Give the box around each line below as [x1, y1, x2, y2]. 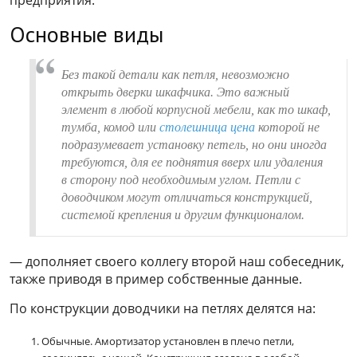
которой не [255, 120, 320, 134]
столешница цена [159, 120, 255, 134]
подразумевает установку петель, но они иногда [61, 137, 327, 151]
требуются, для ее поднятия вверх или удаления [61, 155, 323, 169]
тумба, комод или [61, 120, 159, 134]
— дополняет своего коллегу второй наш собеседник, [10, 252, 344, 270]
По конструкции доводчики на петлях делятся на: [10, 299, 316, 317]
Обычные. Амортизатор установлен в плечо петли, [41, 333, 294, 348]
